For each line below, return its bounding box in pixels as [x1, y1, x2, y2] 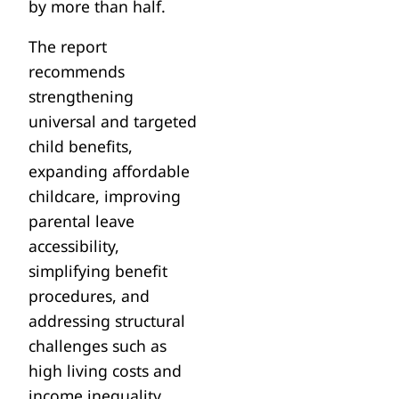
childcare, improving [28, 185, 182, 208]
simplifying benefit [28, 260, 168, 282]
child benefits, [28, 135, 134, 158]
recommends [28, 61, 126, 83]
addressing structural [28, 310, 186, 332]
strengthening [28, 85, 134, 108]
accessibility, [28, 235, 120, 257]
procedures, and [28, 285, 151, 307]
